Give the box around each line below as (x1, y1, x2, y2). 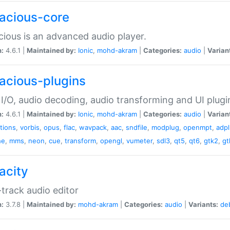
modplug (151, 123, 179, 131)
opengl (100, 136, 122, 145)
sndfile (126, 123, 147, 131)
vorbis (20, 123, 40, 131)
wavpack (79, 123, 107, 131)
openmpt (183, 123, 212, 131)
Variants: (188, 200, 218, 208)
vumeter (126, 136, 152, 145)
